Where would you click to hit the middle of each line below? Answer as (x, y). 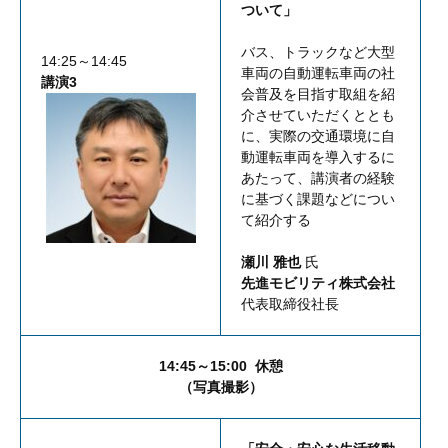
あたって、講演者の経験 (318, 178)
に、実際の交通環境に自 (318, 136)
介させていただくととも (318, 115)
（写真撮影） (220, 387)
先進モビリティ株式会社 (318, 283)
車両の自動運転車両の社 (318, 73)
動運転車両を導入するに (318, 157)
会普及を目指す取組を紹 (318, 94)
